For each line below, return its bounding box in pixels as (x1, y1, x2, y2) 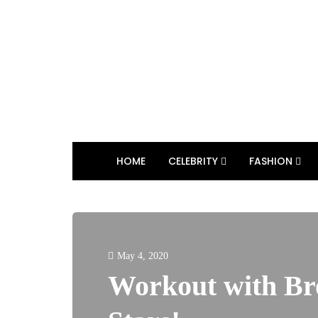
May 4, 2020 (117, 251, 168, 261)
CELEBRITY (168, 154, 221, 168)
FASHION (249, 154, 295, 168)
